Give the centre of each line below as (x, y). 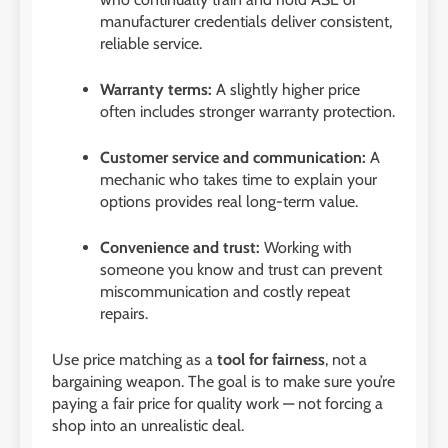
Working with (306, 247)
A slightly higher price (286, 89)
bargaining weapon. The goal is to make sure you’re (223, 381)
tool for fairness (271, 359)
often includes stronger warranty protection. (247, 111)
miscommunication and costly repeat (225, 291)
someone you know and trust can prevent (241, 269)
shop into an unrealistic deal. (148, 425)
